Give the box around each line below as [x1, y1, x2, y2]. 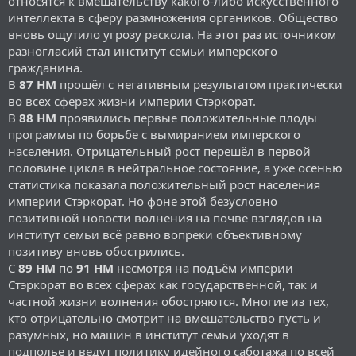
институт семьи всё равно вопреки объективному [8, 226, 302, 242]
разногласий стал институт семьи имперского [8, 42, 277, 59]
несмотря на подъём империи [114, 259, 293, 276]
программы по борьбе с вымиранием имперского [8, 126, 300, 142]
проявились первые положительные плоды [56, 109, 317, 126]
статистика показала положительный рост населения [8, 176, 320, 192]
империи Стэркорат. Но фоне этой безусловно [8, 192, 277, 209]
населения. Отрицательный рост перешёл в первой [8, 142, 311, 159]
